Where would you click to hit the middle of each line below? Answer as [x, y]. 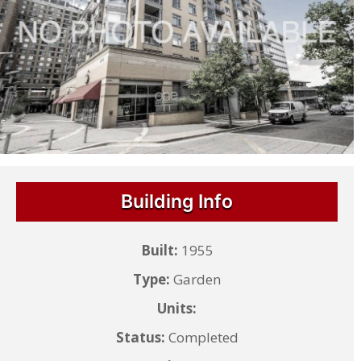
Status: [140, 337]
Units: [177, 308]
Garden [196, 279]
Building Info [177, 201]
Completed [201, 337]
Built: [159, 250]
